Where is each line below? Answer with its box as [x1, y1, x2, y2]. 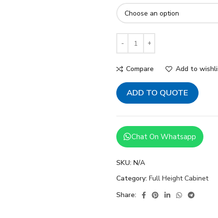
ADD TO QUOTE [127, 87, 188, 98]
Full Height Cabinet [149, 174, 208, 183]
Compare [126, 64, 154, 73]
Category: [116, 174, 147, 183]
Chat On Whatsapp [131, 132, 196, 142]
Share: [116, 190, 136, 200]
